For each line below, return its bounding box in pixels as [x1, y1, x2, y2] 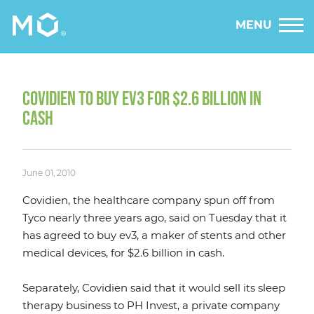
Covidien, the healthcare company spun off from [22, 193, 275, 207]
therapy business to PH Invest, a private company [22, 299, 280, 313]
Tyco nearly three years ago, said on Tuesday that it [22, 211, 287, 225]
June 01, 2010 [22, 168, 76, 179]
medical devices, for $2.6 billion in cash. [22, 246, 224, 260]
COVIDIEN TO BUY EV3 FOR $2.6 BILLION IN [22, 88, 261, 111]
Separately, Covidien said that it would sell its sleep [22, 281, 285, 295]
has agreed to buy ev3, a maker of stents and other [22, 228, 286, 243]
